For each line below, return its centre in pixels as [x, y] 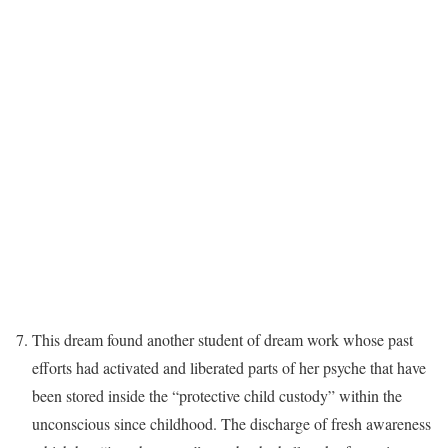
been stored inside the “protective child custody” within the [217, 395]
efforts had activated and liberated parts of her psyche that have [229, 367]
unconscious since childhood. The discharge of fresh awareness [231, 423]
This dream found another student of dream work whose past [222, 339]
